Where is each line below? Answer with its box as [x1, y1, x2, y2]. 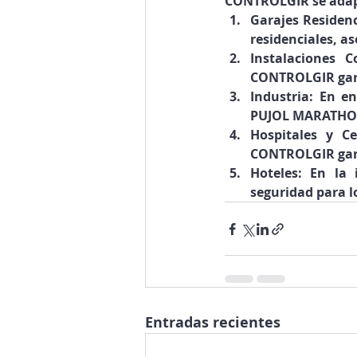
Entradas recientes [145, 312, 280, 332]
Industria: [250, 88, 313, 105]
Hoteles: [250, 164, 302, 182]
